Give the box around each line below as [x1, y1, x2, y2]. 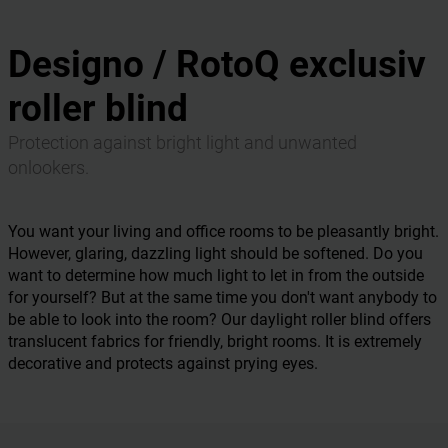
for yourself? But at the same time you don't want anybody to [8, 288, 437, 307]
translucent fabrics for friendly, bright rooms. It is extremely [8, 332, 422, 351]
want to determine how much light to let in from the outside [8, 266, 424, 285]
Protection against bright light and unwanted [8, 133, 357, 153]
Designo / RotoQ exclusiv [8, 43, 426, 86]
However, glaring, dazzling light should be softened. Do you [8, 244, 423, 263]
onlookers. [8, 158, 89, 178]
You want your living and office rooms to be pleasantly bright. [8, 222, 439, 241]
